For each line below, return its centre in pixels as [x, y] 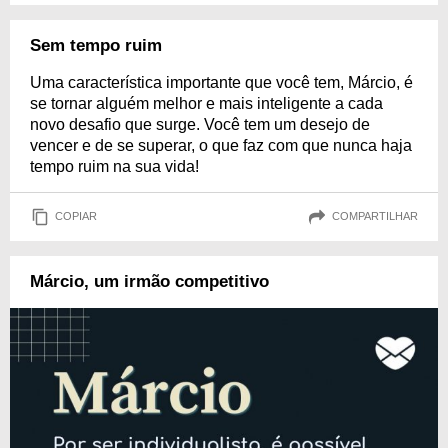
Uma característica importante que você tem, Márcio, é [221, 82]
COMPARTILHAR [375, 216]
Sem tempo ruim [96, 45]
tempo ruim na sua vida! [114, 166]
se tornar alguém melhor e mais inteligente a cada [206, 103]
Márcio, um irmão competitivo [149, 281]
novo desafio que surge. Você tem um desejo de [200, 124]
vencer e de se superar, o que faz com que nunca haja [221, 145]
